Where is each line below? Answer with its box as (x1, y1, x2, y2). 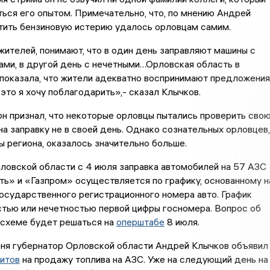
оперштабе (116, 216, 165, 228)
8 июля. (164, 216, 202, 228)
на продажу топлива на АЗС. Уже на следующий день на (19, 253, 268, 266)
